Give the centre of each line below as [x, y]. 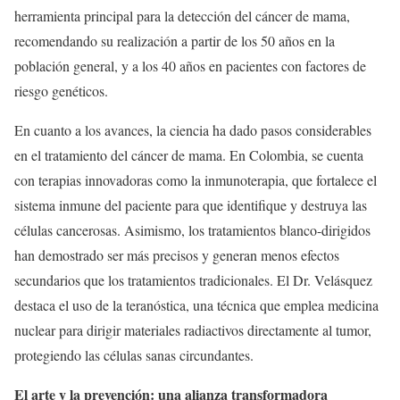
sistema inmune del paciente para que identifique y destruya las [191, 205]
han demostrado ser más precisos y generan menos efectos [177, 255]
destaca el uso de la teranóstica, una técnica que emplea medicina [196, 305]
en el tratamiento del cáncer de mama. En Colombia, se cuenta [189, 155]
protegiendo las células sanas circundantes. [134, 355]
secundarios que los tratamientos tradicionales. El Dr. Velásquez [193, 280]
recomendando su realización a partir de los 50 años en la [175, 41]
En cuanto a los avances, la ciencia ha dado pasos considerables [193, 130]
